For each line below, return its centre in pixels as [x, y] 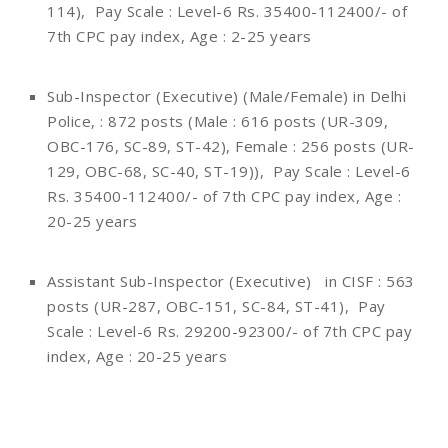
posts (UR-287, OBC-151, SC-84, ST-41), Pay [216, 306]
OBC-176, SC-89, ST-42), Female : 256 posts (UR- [231, 146]
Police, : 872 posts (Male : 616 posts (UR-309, [217, 121]
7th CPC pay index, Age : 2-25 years [181, 36]
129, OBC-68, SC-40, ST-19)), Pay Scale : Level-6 [229, 171]
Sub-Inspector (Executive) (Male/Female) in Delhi [226, 96]
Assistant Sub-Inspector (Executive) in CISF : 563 [231, 281]
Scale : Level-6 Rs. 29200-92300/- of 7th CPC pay [229, 331]
